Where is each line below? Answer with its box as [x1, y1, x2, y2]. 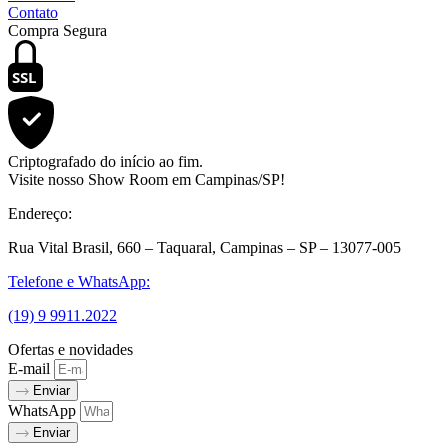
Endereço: [8, 205, 72, 223]
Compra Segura [8, 21, 107, 39]
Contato [8, 3, 58, 21]
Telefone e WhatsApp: [8, 273, 150, 291]
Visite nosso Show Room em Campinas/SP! [8, 171, 285, 189]
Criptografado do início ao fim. [8, 153, 203, 171]
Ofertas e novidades [8, 341, 133, 359]
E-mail [8, 360, 54, 378]
